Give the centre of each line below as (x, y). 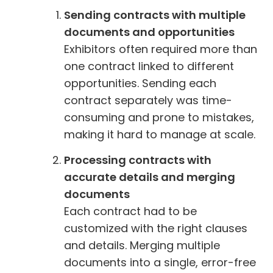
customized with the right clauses (156, 229)
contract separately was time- (148, 100)
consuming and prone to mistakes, (159, 117)
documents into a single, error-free (160, 263)
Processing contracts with (138, 160)
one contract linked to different (149, 66)
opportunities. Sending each (140, 83)
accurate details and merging (150, 177)
